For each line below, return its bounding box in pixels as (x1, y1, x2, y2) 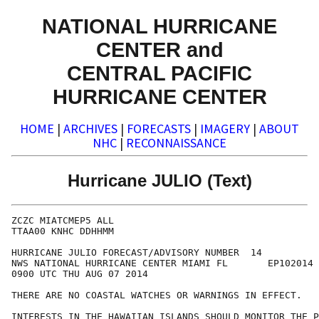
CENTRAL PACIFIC (67, 61, 252, 85)
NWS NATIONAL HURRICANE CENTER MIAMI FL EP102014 (11, 258, 313, 269)
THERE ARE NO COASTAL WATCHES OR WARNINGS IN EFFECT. (11, 290, 302, 301)
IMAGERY (200, 120, 250, 137)
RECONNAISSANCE (126, 135, 226, 152)
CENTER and (95, 37, 224, 61)
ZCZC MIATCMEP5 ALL (11, 215, 114, 226)
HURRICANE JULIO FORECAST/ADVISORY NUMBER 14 (11, 247, 262, 258)
